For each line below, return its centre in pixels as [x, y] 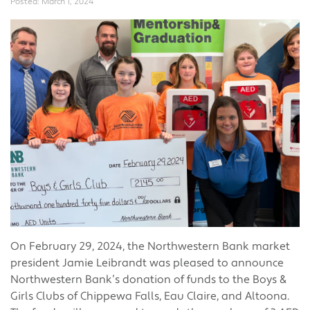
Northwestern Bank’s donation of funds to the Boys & [148, 280]
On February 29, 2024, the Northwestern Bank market [150, 246]
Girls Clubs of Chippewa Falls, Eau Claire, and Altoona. [150, 296]
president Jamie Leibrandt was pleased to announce [147, 263]
